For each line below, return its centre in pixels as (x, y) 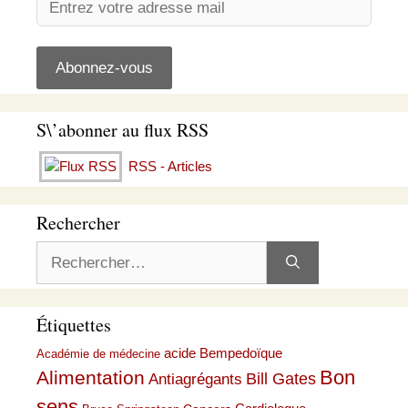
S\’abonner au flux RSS (122, 130)
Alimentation (91, 377)
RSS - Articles (168, 166)
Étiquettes (74, 325)
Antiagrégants (195, 379)
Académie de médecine (98, 354)
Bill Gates (281, 379)
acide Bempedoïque (223, 353)
